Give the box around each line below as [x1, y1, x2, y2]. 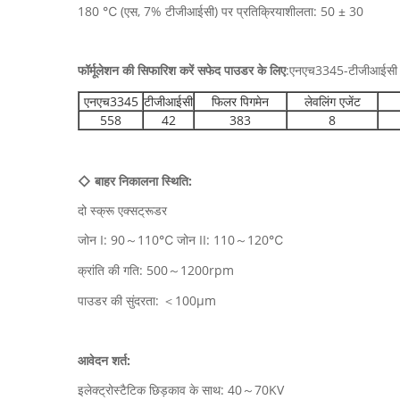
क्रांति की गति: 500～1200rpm [78, 262, 234, 279]
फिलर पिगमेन [212, 93, 269, 110]
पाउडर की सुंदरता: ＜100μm [78, 292, 216, 309]
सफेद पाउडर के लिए [194, 62, 286, 79]
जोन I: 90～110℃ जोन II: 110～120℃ [78, 231, 283, 248]
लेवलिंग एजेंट [304, 93, 361, 110]
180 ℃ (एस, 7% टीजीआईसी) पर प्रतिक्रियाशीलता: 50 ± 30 [78, 3, 363, 20]
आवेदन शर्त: [78, 352, 130, 369]
